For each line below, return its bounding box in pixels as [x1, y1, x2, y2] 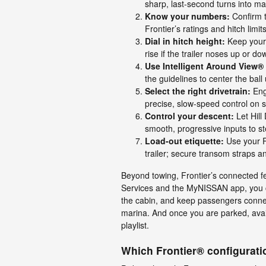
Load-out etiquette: [145, 134, 224, 147]
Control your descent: [145, 109, 234, 122]
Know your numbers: [145, 9, 230, 22]
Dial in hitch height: [145, 34, 225, 47]
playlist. [121, 218, 149, 231]
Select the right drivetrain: [145, 84, 251, 97]
